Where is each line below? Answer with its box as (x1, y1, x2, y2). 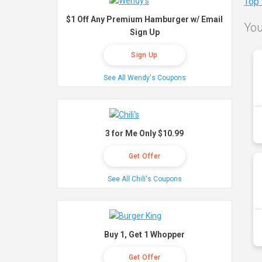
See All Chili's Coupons (107, 175, 182, 183)
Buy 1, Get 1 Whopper (104, 230, 185, 239)
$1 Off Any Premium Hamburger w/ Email (66, 15, 223, 24)
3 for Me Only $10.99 (105, 129, 184, 138)
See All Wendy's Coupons (103, 74, 186, 82)
